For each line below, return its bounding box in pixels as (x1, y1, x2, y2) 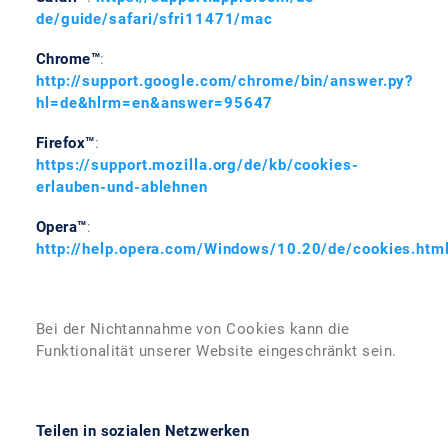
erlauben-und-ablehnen (36, 178, 208, 196)
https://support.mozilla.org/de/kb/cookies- (36, 156, 359, 174)
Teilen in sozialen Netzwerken (36, 422, 250, 440)
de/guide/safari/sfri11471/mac (36, 10, 274, 28)
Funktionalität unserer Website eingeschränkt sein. (36, 342, 397, 360)
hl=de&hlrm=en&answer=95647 (36, 94, 274, 112)
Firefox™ (36, 134, 95, 152)
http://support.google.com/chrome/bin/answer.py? (36, 72, 414, 90)
